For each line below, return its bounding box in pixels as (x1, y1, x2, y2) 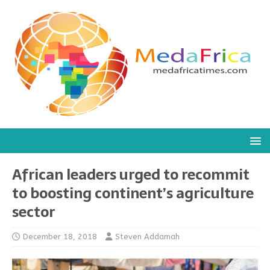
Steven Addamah (115, 232, 180, 241)
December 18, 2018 (23, 232, 97, 241)
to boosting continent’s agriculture (12, 181, 254, 205)
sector (12, 200, 55, 224)
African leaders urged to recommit (12, 163, 250, 186)
